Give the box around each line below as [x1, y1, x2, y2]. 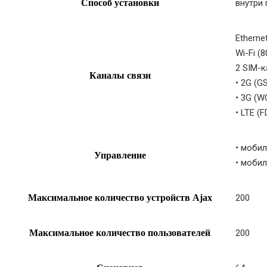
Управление [94, 150, 146, 161]
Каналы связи [89, 70, 151, 81]
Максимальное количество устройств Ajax [27, 193, 212, 203]
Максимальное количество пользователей [29, 228, 210, 238]
